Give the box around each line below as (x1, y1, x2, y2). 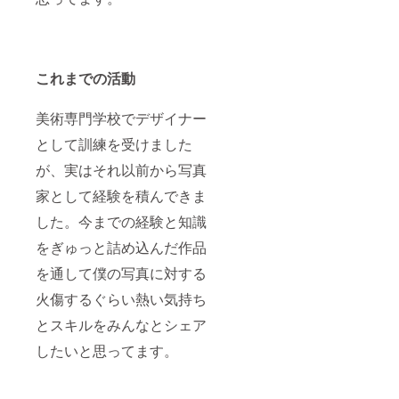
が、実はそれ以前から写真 (36, 159, 207, 180)
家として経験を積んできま (36, 184, 207, 206)
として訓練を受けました (36, 133, 192, 154)
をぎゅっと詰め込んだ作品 (36, 236, 207, 257)
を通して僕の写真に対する (36, 262, 207, 283)
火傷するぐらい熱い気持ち (36, 288, 207, 309)
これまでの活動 (36, 67, 139, 88)
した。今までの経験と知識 (36, 210, 207, 232)
